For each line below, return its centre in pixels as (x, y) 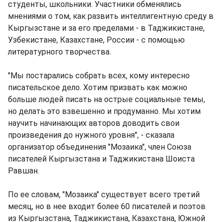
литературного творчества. (59, 52)
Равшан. (24, 171)
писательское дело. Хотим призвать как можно (98, 87)
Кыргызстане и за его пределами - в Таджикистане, (106, 28)
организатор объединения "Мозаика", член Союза (100, 147)
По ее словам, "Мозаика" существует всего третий (104, 194)
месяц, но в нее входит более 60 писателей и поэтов (107, 206)
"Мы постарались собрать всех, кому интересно (99, 76)
